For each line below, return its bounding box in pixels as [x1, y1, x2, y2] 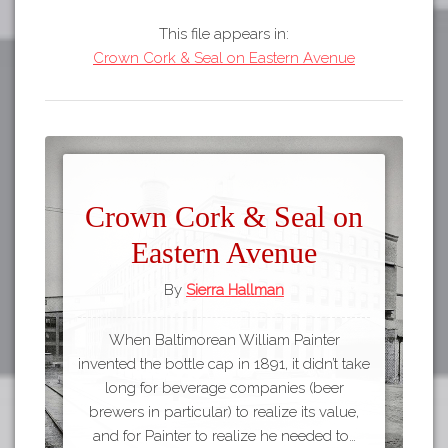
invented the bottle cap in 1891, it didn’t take [78, 355, 370, 374]
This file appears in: [159, 24, 289, 43]
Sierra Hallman [186, 281, 284, 300]
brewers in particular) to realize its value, [89, 403, 359, 422]
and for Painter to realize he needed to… [92, 427, 356, 446]
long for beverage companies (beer [104, 379, 344, 398]
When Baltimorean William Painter [108, 331, 340, 350]
